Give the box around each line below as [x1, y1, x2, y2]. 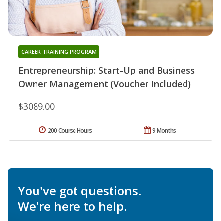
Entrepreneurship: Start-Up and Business [18, 64, 195, 76]
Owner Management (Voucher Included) [18, 77, 191, 90]
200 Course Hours [47, 126, 92, 135]
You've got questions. [18, 182, 141, 199]
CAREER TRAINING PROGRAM [21, 47, 97, 55]
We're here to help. [18, 197, 127, 214]
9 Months [152, 126, 176, 135]
